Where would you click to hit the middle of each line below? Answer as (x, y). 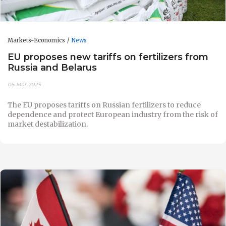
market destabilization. (48, 124)
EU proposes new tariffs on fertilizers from (108, 57)
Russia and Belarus (52, 68)
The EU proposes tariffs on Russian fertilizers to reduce (104, 105)
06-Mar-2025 (24, 84)
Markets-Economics (36, 40)
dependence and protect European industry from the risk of (113, 114)
